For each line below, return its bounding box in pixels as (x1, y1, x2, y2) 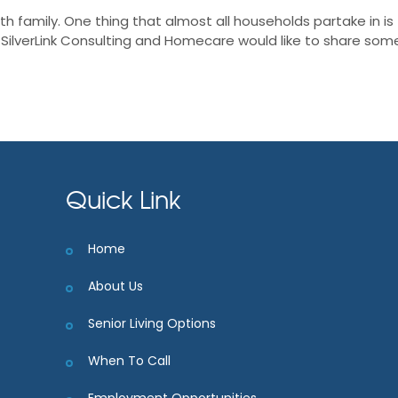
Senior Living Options (87, 314, 216, 332)
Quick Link (65, 180, 181, 217)
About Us (87, 276, 143, 295)
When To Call (87, 351, 171, 370)
